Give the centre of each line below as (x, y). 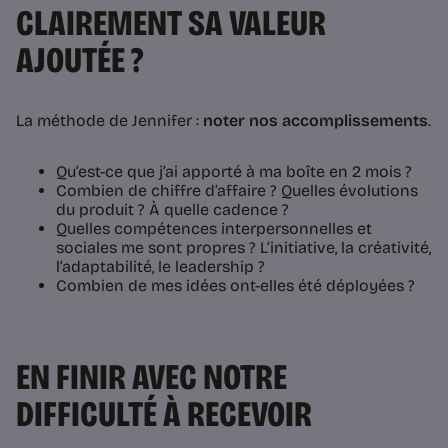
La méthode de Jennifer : (109, 121)
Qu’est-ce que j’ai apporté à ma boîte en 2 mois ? (234, 172)
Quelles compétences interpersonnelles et (214, 229)
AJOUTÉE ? (79, 61)
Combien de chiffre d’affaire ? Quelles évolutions (237, 191)
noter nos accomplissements (315, 121)
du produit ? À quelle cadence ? (172, 210)
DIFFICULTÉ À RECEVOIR (164, 415)
